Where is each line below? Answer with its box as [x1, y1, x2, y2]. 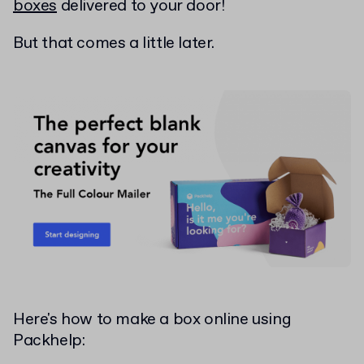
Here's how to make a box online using [13, 308, 292, 331]
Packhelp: [13, 329, 85, 352]
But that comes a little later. [13, 32, 214, 54]
